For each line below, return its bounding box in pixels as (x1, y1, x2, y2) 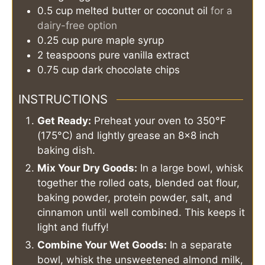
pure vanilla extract (99, 49, 189, 61)
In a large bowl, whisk (137, 161, 243, 174)
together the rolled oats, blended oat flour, (37, 176, 240, 189)
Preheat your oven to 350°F (91, 114, 226, 127)
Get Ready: (37, 114, 91, 127)
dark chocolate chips (82, 63, 180, 76)
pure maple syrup (82, 34, 164, 46)
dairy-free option (37, 19, 117, 31)
